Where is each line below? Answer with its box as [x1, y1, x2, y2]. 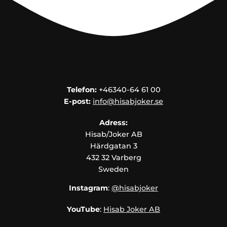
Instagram [69, 183, 108, 193]
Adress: [99, 118, 128, 127]
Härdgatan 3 [90, 141, 137, 150]
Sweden [98, 164, 129, 174]
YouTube [67, 204, 100, 214]
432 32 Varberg [86, 153, 141, 162]
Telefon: [66, 85, 97, 94]
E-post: [64, 97, 93, 106]
